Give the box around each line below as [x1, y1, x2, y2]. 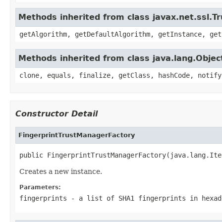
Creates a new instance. [19, 167, 102, 175]
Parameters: [19, 183, 61, 191]
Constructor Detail [15, 109, 98, 118]
